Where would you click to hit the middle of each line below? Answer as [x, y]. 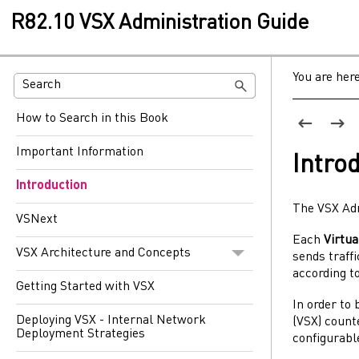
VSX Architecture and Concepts [103, 253]
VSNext [37, 219]
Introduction [52, 186]
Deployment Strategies [81, 334]
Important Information [80, 152]
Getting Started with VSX [85, 286]
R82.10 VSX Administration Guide [160, 24]
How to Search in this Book [92, 118]
